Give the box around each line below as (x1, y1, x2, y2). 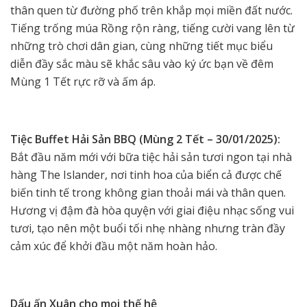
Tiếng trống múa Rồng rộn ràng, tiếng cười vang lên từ (10, 20, 295, 36)
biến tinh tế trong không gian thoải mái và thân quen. (10, 184, 286, 200)
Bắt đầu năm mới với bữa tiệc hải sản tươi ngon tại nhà (10, 149, 292, 164)
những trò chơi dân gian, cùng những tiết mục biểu (10, 38, 273, 53)
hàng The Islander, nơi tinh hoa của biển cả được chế (10, 167, 282, 182)
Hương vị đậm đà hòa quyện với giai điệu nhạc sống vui (10, 202, 294, 218)
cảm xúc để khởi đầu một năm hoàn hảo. (10, 238, 217, 254)
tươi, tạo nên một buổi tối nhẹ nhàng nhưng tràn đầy (10, 220, 285, 236)
